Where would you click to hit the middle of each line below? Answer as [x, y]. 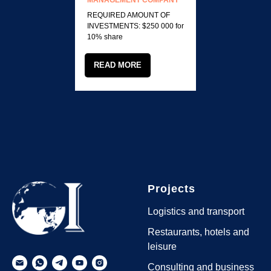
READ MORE [118, 65]
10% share [105, 37]
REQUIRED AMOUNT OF [129, 15]
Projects [171, 188]
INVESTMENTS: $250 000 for [135, 26]
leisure [162, 246]
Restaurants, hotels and [198, 232]
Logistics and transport [196, 211]
